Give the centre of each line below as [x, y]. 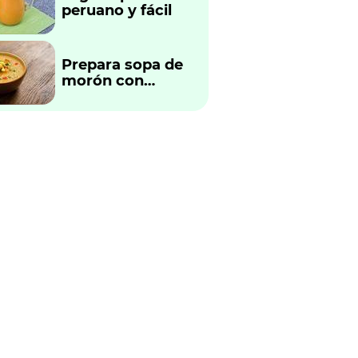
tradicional [101, 112]
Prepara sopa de [122, 64]
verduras [95, 96]
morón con [103, 80]
